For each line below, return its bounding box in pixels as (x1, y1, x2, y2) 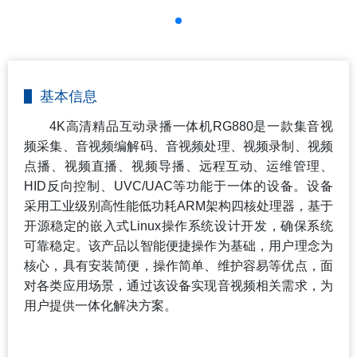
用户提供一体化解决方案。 (24, 298, 177, 312)
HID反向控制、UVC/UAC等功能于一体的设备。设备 (24, 178, 333, 193)
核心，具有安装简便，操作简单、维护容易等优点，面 (24, 258, 333, 273)
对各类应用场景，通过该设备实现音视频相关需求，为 (24, 278, 333, 292)
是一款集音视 (253, 119, 334, 133)
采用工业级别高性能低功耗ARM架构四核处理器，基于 (24, 198, 333, 213)
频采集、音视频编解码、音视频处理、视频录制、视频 (24, 139, 333, 153)
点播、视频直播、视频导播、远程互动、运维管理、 (24, 159, 333, 173)
